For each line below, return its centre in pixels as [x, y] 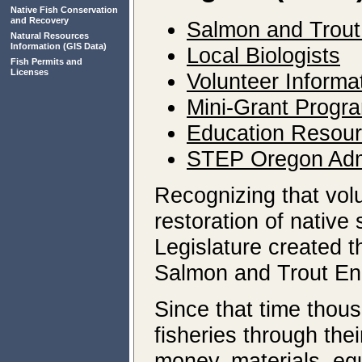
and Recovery [40, 20]
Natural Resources [50, 36]
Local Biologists [263, 55]
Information [36, 46]
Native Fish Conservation [64, 10]
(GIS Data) [84, 46]
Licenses [29, 72]
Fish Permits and [46, 61]
